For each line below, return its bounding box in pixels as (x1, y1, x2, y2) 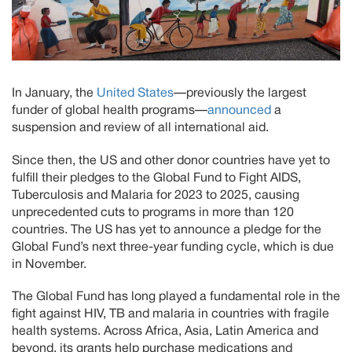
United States (97, 88, 174, 100)
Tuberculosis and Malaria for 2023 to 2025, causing (12, 189, 299, 201)
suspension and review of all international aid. (12, 123, 269, 134)
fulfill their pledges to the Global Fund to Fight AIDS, (12, 172, 301, 184)
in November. (12, 258, 86, 270)
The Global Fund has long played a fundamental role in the (12, 291, 340, 302)
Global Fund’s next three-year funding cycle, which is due (12, 241, 334, 253)
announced (207, 105, 271, 117)
